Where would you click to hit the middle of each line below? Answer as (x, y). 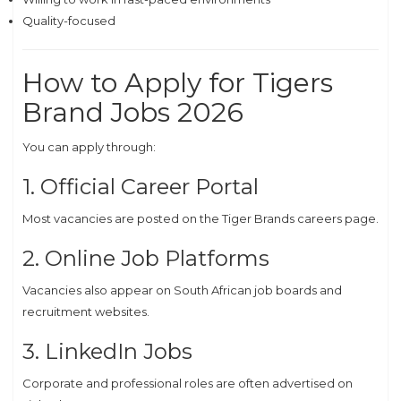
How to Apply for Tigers (178, 83)
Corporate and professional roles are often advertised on (188, 383)
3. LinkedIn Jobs (107, 351)
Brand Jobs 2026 (133, 112)
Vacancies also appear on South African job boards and (182, 290)
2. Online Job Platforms (146, 258)
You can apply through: (89, 147)
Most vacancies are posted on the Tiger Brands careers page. (200, 218)
